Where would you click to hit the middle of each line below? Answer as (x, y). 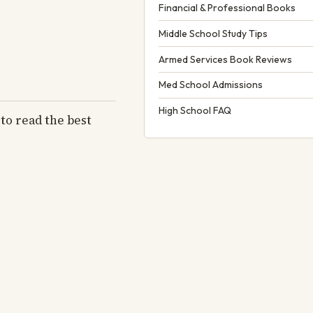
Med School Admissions (211, 85)
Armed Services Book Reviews (225, 59)
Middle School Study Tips (213, 33)
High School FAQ (195, 111)
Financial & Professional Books (227, 8)
